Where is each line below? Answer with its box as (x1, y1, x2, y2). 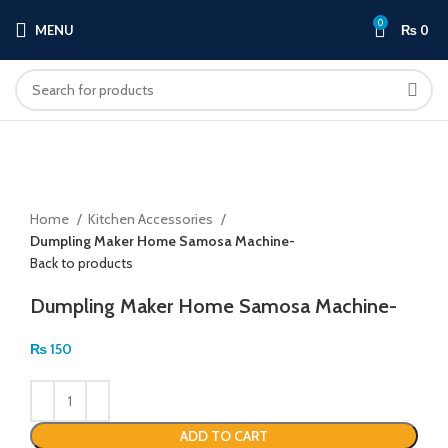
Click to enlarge (30, 186, 123, 205)
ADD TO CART (180, 426, 268, 445)
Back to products (30, 253, 133, 272)
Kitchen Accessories (88, 209, 216, 228)
